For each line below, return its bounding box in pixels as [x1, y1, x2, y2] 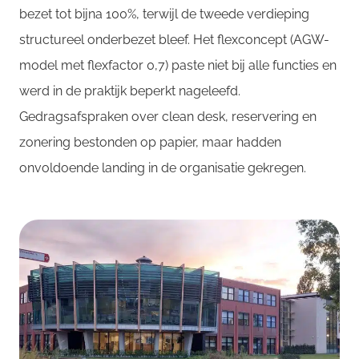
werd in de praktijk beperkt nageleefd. [19, 83, 240, 99]
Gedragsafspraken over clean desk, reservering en [19, 108, 317, 124]
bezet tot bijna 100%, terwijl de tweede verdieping [19, 6, 309, 22]
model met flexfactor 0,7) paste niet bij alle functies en [19, 57, 337, 73]
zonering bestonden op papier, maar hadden [19, 134, 281, 150]
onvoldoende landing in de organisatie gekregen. [19, 159, 306, 175]
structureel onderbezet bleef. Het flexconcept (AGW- [19, 31, 329, 47]
